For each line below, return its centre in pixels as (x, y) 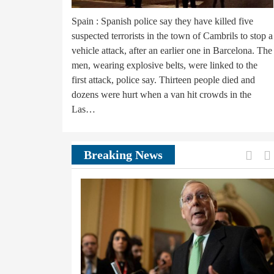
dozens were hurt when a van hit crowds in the (161, 94)
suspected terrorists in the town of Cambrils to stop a (172, 35)
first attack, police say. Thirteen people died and (163, 80)
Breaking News (123, 154)
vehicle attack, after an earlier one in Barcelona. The (172, 50)
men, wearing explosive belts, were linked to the (165, 65)
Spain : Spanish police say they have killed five (162, 21)
